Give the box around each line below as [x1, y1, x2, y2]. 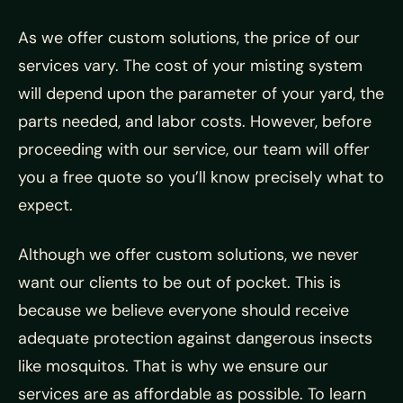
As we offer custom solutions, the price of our [18, 26, 360, 49]
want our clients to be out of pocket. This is [18, 271, 341, 293]
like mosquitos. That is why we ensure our [18, 354, 328, 377]
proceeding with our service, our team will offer [18, 138, 370, 160]
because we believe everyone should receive [18, 299, 349, 321]
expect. [18, 193, 73, 216]
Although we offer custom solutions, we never [18, 243, 359, 265]
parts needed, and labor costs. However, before [18, 110, 372, 132]
